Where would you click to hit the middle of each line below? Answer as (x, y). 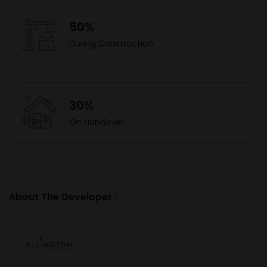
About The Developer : (63, 197)
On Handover (97, 122)
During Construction (111, 43)
